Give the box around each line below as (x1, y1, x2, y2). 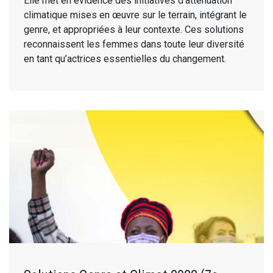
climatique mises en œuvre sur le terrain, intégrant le (24, 9, 247, 21)
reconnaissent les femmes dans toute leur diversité (24, 38, 244, 50)
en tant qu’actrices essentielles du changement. (24, 52, 226, 65)
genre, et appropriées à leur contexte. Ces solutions (24, 23, 244, 35)
